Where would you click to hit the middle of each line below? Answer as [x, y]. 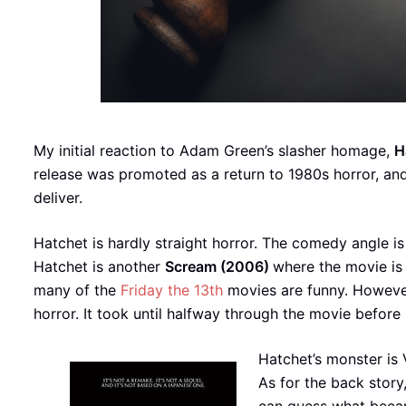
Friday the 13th [172, 290]
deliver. [58, 198]
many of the [77, 290]
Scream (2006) [219, 266]
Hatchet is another [99, 266]
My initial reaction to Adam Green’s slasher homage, [214, 150]
